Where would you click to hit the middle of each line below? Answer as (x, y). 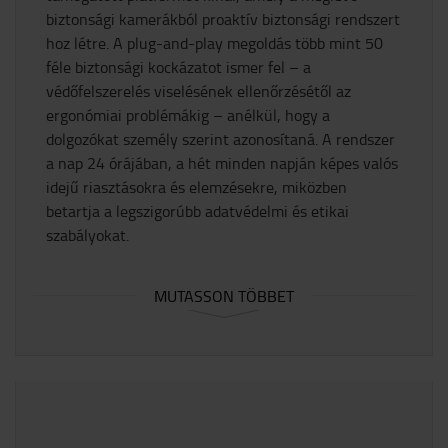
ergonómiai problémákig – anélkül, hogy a (188, 114)
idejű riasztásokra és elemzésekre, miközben (196, 186)
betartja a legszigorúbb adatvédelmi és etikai (197, 210)
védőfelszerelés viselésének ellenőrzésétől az (198, 90)
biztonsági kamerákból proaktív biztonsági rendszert (223, 18)
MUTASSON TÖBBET (223, 295)
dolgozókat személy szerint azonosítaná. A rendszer (220, 138)
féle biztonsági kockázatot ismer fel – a (178, 66)
